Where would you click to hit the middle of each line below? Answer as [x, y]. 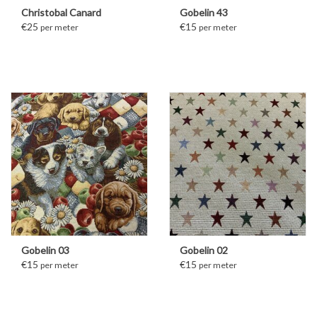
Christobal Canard [61, 13]
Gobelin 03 [45, 250]
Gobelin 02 [204, 250]
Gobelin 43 [204, 13]
